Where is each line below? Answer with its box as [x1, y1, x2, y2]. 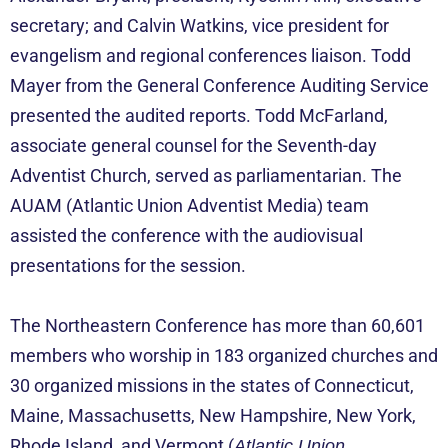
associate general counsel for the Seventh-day [10, 134, 377, 156]
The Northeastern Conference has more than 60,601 [10, 314, 425, 336]
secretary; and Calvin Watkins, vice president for [10, 14, 389, 36]
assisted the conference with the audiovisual [10, 224, 363, 246]
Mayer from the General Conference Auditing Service [10, 74, 429, 96]
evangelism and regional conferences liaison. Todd [10, 44, 411, 66]
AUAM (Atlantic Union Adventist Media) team [10, 194, 369, 216]
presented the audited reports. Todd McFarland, [10, 104, 388, 126]
